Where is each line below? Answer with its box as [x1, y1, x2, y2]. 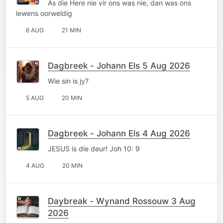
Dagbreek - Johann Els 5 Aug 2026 [48, 60, 190, 71]
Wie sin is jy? [48, 76, 89, 85]
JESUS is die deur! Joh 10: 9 [48, 144, 140, 153]
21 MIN [62, 26, 81, 34]
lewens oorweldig [16, 8, 72, 17]
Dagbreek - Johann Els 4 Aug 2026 [48, 128, 190, 138]
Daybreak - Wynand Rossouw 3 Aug [48, 196, 196, 206]
